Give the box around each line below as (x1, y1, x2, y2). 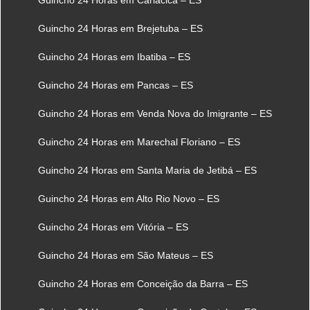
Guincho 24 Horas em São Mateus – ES (38, 249, 213, 261)
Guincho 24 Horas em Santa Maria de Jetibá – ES (38, 164, 257, 176)
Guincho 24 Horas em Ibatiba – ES (38, 51, 190, 62)
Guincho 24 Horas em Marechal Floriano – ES (38, 136, 240, 147)
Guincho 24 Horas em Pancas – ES (38, 79, 193, 91)
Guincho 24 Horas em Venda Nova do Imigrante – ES (38, 107, 272, 119)
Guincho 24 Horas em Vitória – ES (38, 221, 188, 232)
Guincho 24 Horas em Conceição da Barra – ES (38, 277, 248, 289)
